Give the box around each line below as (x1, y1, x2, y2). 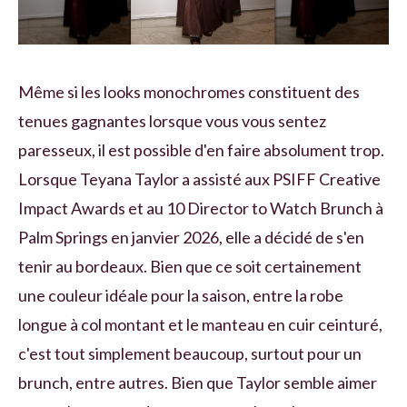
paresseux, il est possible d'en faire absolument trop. (18, 139, 384, 160)
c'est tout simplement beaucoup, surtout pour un (18, 342, 362, 363)
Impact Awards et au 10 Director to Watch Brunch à (18, 197, 383, 218)
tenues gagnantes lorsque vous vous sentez (18, 110, 326, 131)
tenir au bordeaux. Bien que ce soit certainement (18, 255, 362, 276)
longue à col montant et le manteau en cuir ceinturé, (18, 313, 382, 334)
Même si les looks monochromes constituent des (18, 81, 360, 102)
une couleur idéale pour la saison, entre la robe (18, 284, 343, 305)
